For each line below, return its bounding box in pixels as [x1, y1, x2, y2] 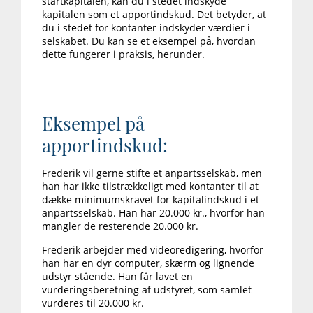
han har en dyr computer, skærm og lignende [42, 256, 254, 270]
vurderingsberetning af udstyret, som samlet [42, 283, 252, 297]
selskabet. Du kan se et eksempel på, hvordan [42, 34, 256, 48]
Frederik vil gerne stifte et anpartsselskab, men [42, 166, 262, 180]
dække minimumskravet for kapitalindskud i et [42, 193, 259, 207]
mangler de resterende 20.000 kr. [42, 219, 198, 233]
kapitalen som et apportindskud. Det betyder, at [42, 8, 266, 22]
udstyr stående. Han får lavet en [42, 270, 193, 284]
